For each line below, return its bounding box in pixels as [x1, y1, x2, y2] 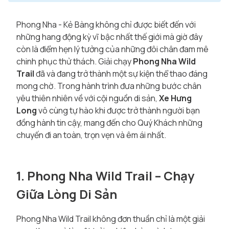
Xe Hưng [159, 93, 192, 104]
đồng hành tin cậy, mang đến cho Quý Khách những [16, 117, 202, 128]
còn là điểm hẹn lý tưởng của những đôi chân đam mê [16, 43, 209, 55]
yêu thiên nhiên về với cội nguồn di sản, [16, 93, 159, 104]
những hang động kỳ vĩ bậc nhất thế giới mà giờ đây [16, 31, 202, 42]
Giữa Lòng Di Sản [16, 186, 117, 202]
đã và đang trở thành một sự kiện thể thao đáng [34, 68, 208, 79]
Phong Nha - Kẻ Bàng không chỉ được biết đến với [16, 19, 196, 30]
